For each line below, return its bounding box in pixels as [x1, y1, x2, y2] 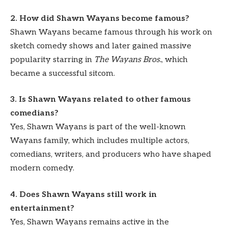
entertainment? [10, 203, 74, 213]
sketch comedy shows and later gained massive [10, 41, 191, 51]
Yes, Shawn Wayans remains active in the [10, 217, 169, 227]
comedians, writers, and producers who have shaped [10, 150, 211, 160]
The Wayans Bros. [94, 54, 161, 65]
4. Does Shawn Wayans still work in [10, 189, 157, 199]
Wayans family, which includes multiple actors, [10, 136, 189, 146]
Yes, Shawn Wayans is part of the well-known [10, 122, 186, 132]
